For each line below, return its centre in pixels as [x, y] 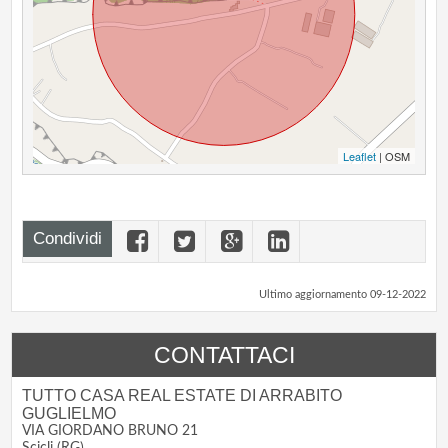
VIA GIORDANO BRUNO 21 [110, 431]
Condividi [68, 239]
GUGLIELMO [69, 414]
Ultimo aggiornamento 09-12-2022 [342, 295]
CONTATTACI [224, 355]
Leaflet [359, 156]
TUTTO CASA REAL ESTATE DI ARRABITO [182, 396]
